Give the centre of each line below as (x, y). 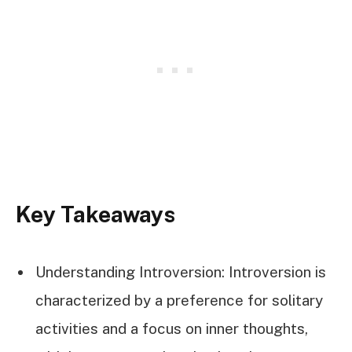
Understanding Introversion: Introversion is (181, 272)
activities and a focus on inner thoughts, (172, 329)
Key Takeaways (95, 214)
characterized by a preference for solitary (179, 301)
